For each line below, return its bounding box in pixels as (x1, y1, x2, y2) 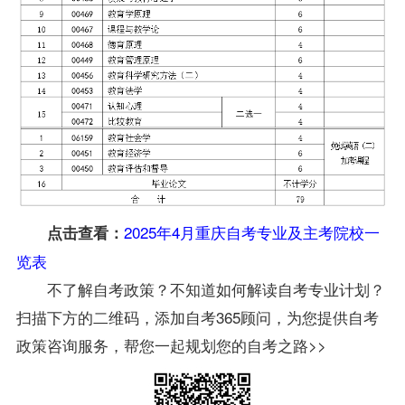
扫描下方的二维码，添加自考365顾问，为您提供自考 (15, 306, 379, 329)
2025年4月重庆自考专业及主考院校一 (123, 221, 380, 244)
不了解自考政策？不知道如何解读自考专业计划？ (46, 278, 385, 301)
